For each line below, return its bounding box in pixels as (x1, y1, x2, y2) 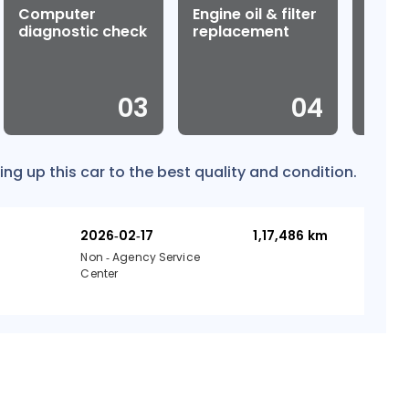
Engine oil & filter (192, 4, 317, 25)
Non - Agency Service (80, 249, 200, 265)
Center (80, 266, 119, 281)
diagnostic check (18, 21, 148, 42)
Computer (18, 4, 97, 25)
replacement (192, 21, 289, 42)
